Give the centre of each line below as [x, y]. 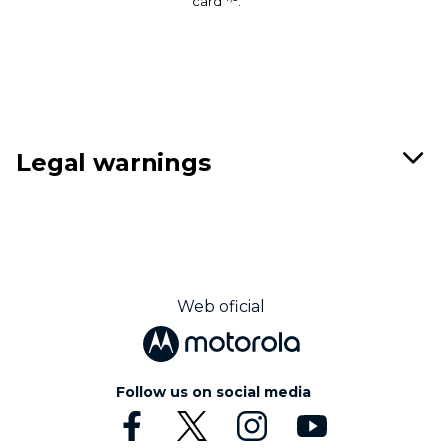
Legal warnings [113, 162]
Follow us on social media [213, 392]
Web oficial [221, 307]
